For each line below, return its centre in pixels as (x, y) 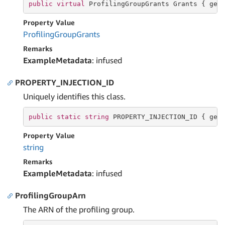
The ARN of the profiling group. (79, 209)
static (69, 117)
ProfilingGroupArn (50, 195)
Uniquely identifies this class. (74, 96)
